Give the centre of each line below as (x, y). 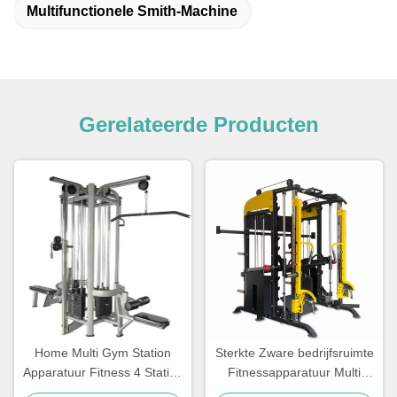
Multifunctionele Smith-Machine (132, 12)
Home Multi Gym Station (103, 353)
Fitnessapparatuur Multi (294, 373)
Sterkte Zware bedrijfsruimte (294, 353)
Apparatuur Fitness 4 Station (103, 373)
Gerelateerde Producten (198, 125)
